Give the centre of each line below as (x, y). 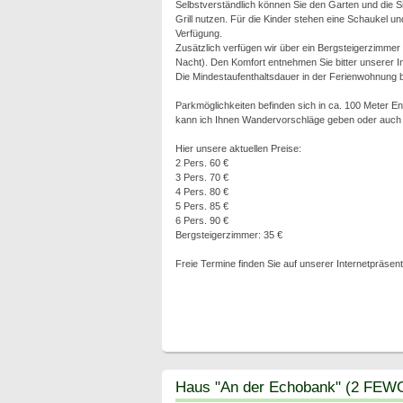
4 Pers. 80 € (201, 192)
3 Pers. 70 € (201, 177)
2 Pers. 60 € (201, 163)
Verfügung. (198, 33)
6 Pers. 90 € (201, 220)
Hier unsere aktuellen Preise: (238, 148)
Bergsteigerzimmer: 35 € (228, 235)
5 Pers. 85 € (201, 206)
